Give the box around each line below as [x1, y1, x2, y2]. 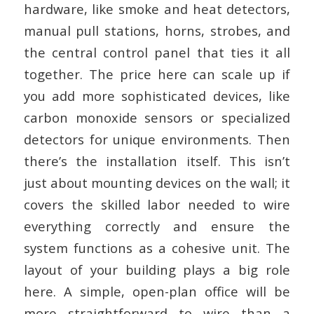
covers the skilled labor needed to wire [23, 196, 291, 214]
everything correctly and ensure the [23, 217, 291, 235]
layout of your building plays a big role [23, 261, 291, 279]
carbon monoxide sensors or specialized [23, 109, 291, 127]
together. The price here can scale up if [23, 65, 291, 83]
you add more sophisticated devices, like [23, 87, 291, 105]
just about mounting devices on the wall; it [23, 174, 291, 192]
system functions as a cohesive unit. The [23, 239, 291, 257]
